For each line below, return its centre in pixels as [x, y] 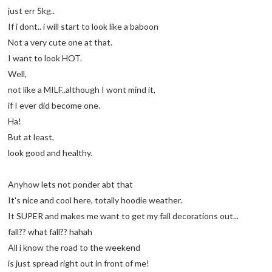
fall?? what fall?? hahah [50, 232]
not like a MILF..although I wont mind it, [82, 90]
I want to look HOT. [45, 58]
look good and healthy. [50, 153]
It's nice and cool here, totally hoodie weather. [95, 200]
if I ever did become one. [54, 106]
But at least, [31, 137]
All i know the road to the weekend [74, 248]
